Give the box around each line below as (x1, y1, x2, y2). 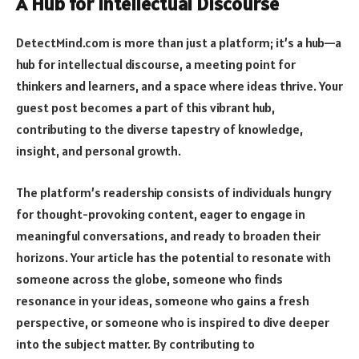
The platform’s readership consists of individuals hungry (16, 184, 332, 200)
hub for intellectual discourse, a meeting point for (16, 56, 296, 73)
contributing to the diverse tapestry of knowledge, (16, 121, 303, 138)
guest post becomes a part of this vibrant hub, (16, 99, 275, 116)
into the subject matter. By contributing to (16, 335, 255, 352)
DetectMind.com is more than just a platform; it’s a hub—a (16, 34, 341, 51)
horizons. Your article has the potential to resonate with (16, 248, 331, 265)
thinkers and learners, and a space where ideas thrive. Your (16, 78, 343, 95)
